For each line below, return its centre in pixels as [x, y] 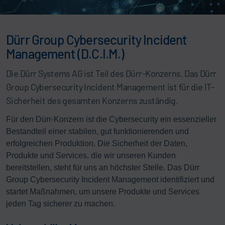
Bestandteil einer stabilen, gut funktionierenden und [97, 131]
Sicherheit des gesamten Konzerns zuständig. [92, 100]
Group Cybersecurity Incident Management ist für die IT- [110, 87]
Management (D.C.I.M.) [65, 53]
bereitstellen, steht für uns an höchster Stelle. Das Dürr [103, 167]
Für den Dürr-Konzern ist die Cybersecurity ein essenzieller [111, 119]
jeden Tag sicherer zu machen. [61, 203]
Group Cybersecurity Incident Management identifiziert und [110, 179]
